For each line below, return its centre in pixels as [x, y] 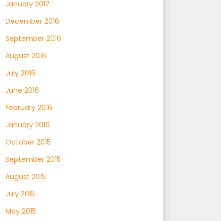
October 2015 [28, 142]
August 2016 [26, 55]
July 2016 [20, 73]
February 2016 [29, 107]
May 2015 [21, 211]
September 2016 [33, 38]
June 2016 [22, 90]
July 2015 [20, 194]
